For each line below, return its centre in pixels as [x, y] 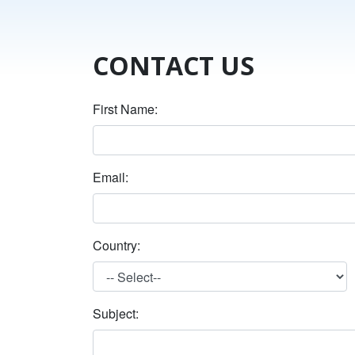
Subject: [117, 314]
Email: [111, 177]
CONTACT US [174, 66]
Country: [116, 246]
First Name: [125, 109]
